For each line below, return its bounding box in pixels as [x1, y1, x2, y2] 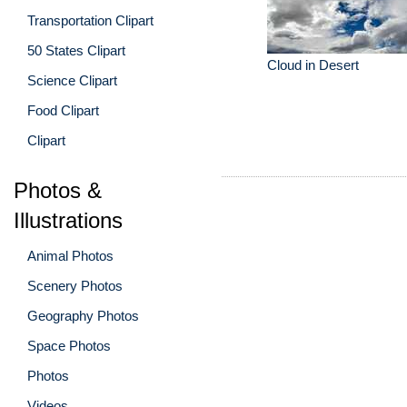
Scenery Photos [27, 277, 123, 293]
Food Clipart [27, 102, 99, 118]
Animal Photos [27, 247, 114, 263]
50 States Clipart [27, 42, 125, 58]
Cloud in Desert [267, 57, 359, 73]
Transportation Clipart [27, 12, 154, 28]
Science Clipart [27, 72, 117, 88]
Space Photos [27, 337, 111, 353]
